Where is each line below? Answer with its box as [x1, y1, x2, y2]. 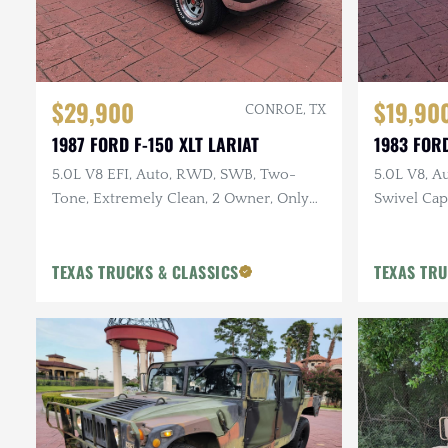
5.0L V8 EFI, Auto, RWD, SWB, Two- [52, 165, 296, 183]
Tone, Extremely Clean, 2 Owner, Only [52, 189, 309, 207]
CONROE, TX [245, 101, 326, 118]
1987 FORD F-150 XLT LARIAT [52, 130, 259, 157]
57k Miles [52, 213, 117, 231]
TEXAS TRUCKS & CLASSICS [52, 259, 239, 284]
